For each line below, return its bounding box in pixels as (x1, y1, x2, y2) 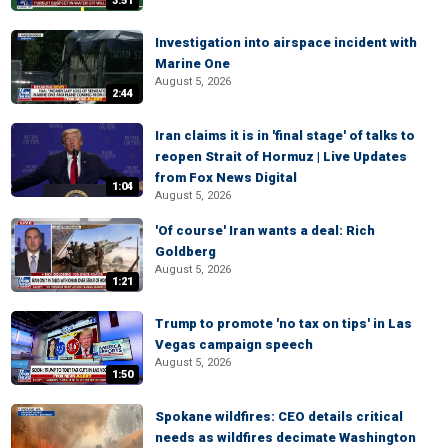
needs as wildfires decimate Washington (155, 430, 416, 445)
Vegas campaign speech (155, 337, 313, 352)
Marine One (155, 56, 230, 71)
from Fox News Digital (155, 170, 297, 185)
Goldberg (155, 244, 216, 259)
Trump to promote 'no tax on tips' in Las (155, 316, 412, 331)
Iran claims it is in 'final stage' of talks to (155, 128, 415, 143)
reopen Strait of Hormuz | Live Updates (155, 149, 407, 164)
